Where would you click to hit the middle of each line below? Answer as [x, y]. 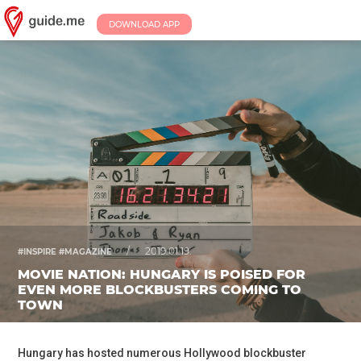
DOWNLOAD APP [144, 24]
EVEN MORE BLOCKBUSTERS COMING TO [159, 290]
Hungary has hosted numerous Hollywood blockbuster [162, 353]
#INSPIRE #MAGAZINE [66, 252]
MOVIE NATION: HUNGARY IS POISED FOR [161, 274]
